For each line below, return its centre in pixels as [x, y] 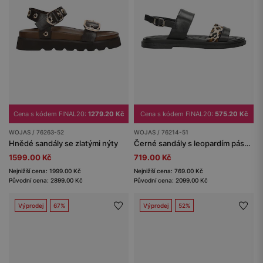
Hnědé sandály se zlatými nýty [63, 143]
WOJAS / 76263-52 [36, 132]
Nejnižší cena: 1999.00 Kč [45, 171]
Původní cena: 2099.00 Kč [171, 180]
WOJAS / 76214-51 [161, 132]
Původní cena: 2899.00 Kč [46, 180]
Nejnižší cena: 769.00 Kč [168, 171]
